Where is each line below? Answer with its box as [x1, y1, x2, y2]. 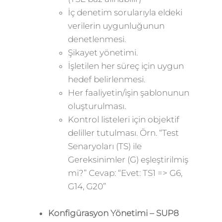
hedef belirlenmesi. [67, 74, 145, 84]
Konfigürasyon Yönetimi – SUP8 [48, 208, 179, 218]
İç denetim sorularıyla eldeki [67, 7, 182, 17]
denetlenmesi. [67, 34, 126, 44]
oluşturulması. [67, 101, 126, 111]
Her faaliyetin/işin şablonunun [67, 88, 189, 98]
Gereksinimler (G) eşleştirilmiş [67, 155, 188, 165]
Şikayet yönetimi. [67, 48, 138, 57]
